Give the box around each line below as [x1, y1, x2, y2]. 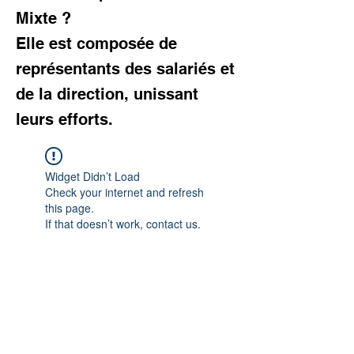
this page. [45, 200, 94, 216]
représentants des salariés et [16, 59, 235, 78]
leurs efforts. [16, 110, 113, 129]
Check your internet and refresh [45, 184, 204, 200]
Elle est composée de [16, 34, 177, 53]
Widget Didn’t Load [45, 168, 140, 184]
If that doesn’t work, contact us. [45, 216, 201, 232]
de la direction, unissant [16, 85, 198, 104]
